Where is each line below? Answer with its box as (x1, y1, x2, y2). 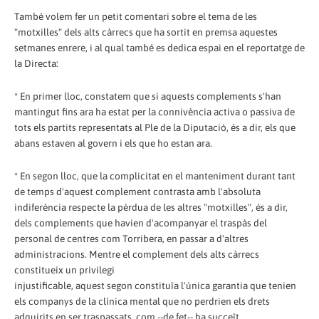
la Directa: (14, 57, 58, 69)
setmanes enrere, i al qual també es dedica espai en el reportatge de (14, 41, 305, 53)
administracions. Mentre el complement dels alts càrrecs (14, 248, 259, 260)
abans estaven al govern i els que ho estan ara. (14, 137, 212, 149)
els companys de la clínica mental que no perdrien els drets (14, 295, 270, 307)
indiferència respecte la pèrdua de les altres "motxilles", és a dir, (14, 201, 288, 213)
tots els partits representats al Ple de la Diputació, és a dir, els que (14, 121, 296, 133)
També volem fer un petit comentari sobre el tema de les (14, 10, 257, 22)
